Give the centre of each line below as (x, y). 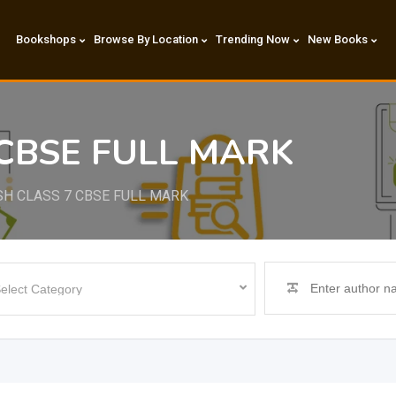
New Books (337, 39)
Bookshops (46, 39)
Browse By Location (145, 39)
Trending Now (252, 39)
